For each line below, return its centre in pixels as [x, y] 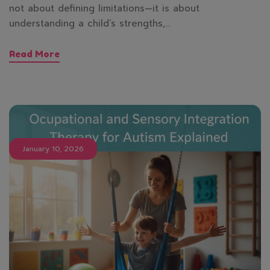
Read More [34, 54]
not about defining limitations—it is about [104, 8]
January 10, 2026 [53, 149]
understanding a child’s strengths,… [90, 23]
